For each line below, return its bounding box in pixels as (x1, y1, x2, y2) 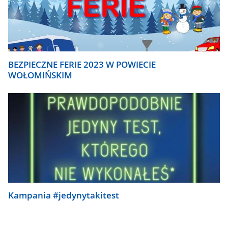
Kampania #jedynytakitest (8, 189, 120, 202)
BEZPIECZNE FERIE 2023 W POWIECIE (8, 59, 156, 71)
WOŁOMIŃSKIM (8, 69, 73, 81)
